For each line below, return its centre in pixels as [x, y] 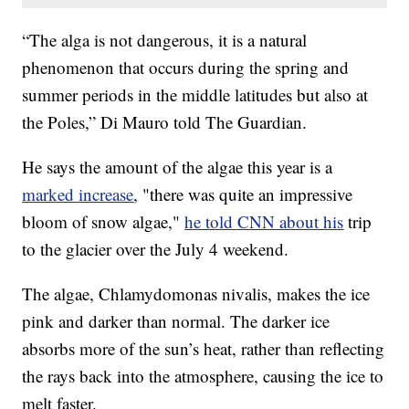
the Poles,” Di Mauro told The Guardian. [165, 122]
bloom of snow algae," [104, 222]
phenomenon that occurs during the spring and [186, 68]
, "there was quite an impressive [243, 194]
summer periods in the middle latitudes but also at [195, 95]
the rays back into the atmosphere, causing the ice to [203, 376]
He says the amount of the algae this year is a [178, 167]
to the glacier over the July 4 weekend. [156, 249]
